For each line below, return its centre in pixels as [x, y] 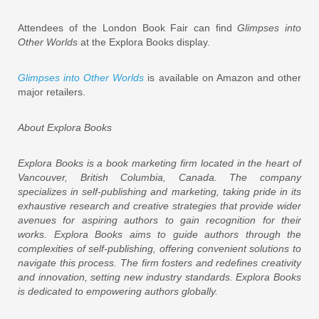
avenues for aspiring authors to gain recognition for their [159, 220]
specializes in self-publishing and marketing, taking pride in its [159, 191]
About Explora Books [66, 127]
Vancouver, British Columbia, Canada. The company [159, 177]
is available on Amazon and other [223, 77]
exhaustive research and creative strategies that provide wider [159, 205]
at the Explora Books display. [144, 42]
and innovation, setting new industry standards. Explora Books [159, 277]
